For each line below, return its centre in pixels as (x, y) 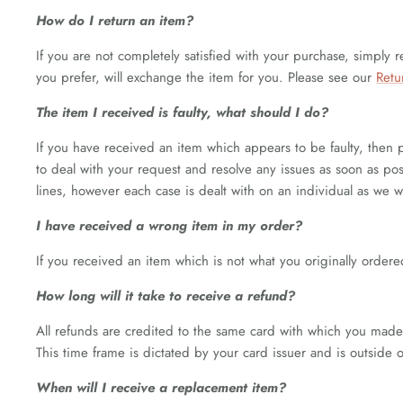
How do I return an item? (115, 21)
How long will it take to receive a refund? (166, 296)
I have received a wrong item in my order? (169, 226)
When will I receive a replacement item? (161, 388)
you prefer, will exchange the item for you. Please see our (206, 77)
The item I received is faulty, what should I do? (182, 112)
